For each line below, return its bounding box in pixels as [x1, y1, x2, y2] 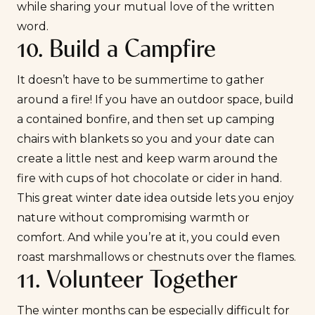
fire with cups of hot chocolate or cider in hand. [17, 172, 282, 186]
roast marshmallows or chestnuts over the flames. [17, 250, 296, 264]
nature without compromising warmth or [17, 211, 250, 225]
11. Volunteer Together [17, 269, 238, 295]
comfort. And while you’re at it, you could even [17, 231, 280, 245]
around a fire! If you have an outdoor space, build [17, 93, 294, 107]
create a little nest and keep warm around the [17, 152, 278, 166]
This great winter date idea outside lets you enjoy [17, 191, 294, 205]
